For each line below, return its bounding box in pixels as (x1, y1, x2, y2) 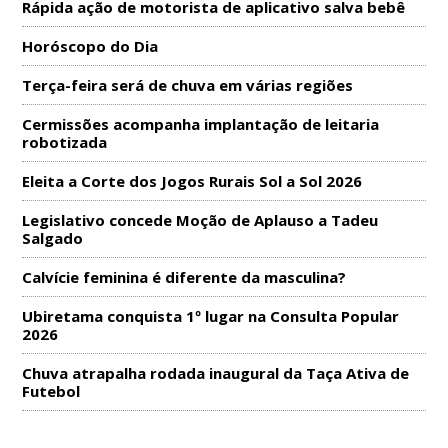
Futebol (22, 381, 81, 402)
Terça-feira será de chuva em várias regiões (22, 75, 354, 96)
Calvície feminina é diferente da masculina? (22, 267, 347, 288)
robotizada (22, 132, 108, 153)
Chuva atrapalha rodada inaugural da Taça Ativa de (22, 363, 410, 384)
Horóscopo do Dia (22, 36, 159, 57)
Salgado (22, 228, 84, 249)
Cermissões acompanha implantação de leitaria (22, 114, 380, 135)
